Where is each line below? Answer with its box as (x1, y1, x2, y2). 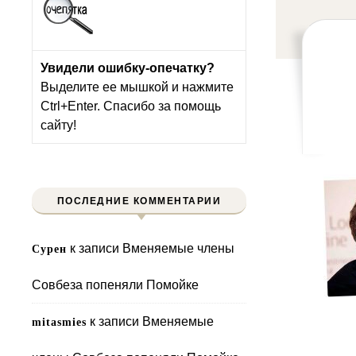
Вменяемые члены (122, 242, 234, 255)
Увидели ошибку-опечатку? (41, 61, 215, 75)
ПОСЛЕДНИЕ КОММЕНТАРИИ (56, 195, 222, 207)
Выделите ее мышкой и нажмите (41, 80, 234, 94)
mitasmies (32, 316, 87, 328)
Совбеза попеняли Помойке (32, 278, 199, 292)
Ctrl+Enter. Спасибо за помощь (41, 99, 221, 113)
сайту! (41, 118, 76, 132)
